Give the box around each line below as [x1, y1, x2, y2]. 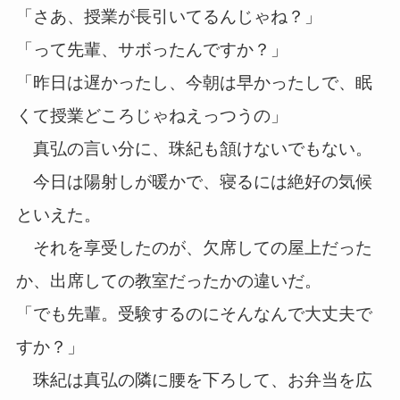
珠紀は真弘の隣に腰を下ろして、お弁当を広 [15, 371, 372, 389]
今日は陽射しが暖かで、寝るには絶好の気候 [15, 172, 372, 191]
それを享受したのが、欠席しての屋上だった [15, 238, 372, 257]
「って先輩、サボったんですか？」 [15, 40, 287, 59]
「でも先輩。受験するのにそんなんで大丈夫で [15, 304, 372, 323]
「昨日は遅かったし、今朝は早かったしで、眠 [15, 73, 372, 92]
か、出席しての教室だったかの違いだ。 [15, 271, 321, 290]
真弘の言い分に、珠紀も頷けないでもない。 [15, 139, 372, 158]
